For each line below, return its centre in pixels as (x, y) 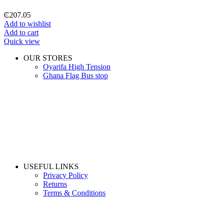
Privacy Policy (66, 175)
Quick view (22, 41)
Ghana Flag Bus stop (76, 75)
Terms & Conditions (74, 193)
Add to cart (21, 32)
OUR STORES (48, 58)
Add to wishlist (27, 23)
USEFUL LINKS (51, 166)
